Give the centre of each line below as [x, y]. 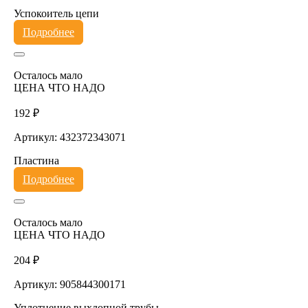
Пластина [36, 160]
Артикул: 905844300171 [69, 284]
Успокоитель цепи [56, 13]
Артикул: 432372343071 [69, 137]
